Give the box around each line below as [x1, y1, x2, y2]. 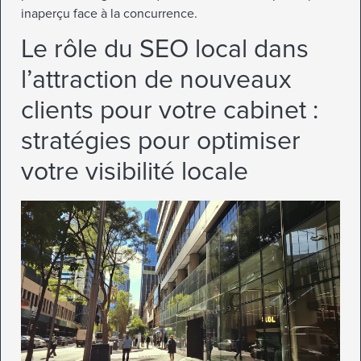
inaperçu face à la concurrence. [21, 5, 197, 22]
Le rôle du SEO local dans [21, 34, 309, 66]
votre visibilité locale [21, 156, 248, 189]
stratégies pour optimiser [21, 126, 301, 158]
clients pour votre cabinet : [21, 95, 318, 127]
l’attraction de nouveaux [21, 64, 292, 97]
